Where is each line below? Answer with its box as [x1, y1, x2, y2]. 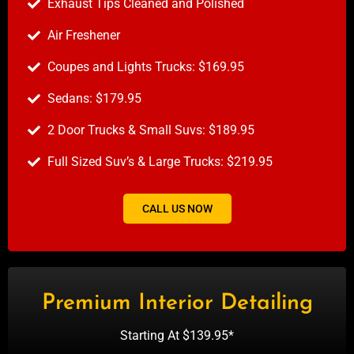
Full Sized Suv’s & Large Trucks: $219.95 [47, 154, 273, 170]
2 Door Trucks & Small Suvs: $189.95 [47, 122, 254, 138]
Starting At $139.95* [120, 328, 234, 344]
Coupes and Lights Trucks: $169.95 [47, 59, 244, 75]
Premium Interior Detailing [41, 292, 313, 315]
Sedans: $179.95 [47, 91, 141, 107]
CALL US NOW [141, 202, 213, 216]
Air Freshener [47, 28, 120, 43]
